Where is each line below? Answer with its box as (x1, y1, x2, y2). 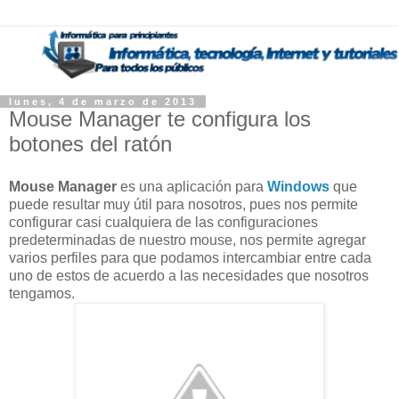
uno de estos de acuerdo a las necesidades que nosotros (9, 267, 369, 283)
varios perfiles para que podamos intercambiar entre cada (9, 249, 371, 265)
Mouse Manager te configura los (9, 107, 311, 132)
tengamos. (9, 285, 75, 301)
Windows (267, 178, 330, 194)
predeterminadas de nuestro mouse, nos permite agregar (9, 232, 366, 248)
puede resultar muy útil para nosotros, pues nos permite (9, 196, 358, 212)
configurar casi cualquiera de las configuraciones (9, 214, 318, 230)
